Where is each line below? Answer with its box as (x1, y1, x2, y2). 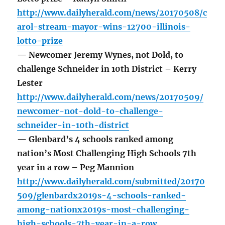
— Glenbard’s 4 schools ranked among (17, 134, 174, 145)
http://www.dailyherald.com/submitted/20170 (17, 176, 205, 187)
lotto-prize (17, 36, 63, 46)
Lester (17, 78, 43, 88)
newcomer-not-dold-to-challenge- (17, 106, 164, 117)
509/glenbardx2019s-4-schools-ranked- (17, 190, 186, 201)
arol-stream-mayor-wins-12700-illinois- (17, 22, 191, 32)
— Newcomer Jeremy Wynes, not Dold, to (17, 50, 184, 60)
